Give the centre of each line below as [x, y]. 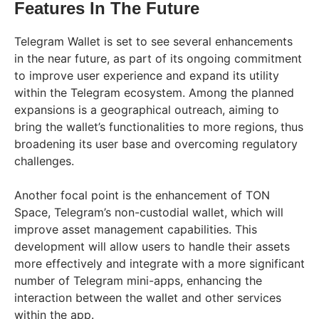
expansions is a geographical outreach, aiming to [147, 110]
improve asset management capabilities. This [136, 230]
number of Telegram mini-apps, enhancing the [138, 281]
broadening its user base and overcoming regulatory [156, 144]
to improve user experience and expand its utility [147, 76]
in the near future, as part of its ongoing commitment [158, 59]
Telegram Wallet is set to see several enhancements [153, 42]
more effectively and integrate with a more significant [159, 264]
